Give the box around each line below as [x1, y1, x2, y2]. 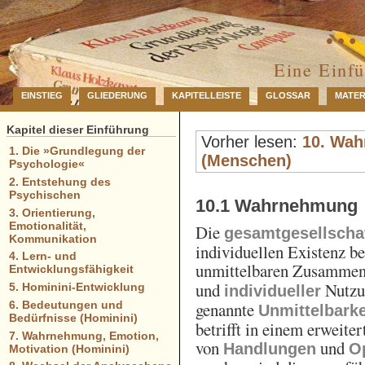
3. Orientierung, [8, 205, 95, 219]
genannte [196, 297, 259, 321]
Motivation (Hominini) [8, 341, 130, 355]
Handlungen [223, 339, 317, 358]
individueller [224, 281, 322, 300]
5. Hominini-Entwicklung [8, 280, 145, 294]
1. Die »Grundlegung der [8, 144, 145, 158]
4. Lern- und [8, 249, 77, 263]
